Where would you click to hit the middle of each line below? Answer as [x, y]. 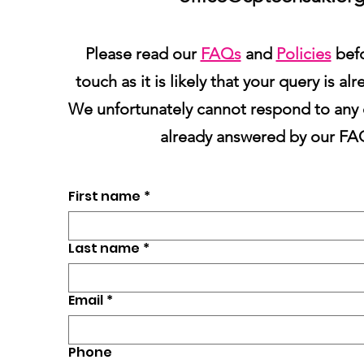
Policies [303, 54]
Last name [104, 248]
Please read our [143, 54]
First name [104, 196]
